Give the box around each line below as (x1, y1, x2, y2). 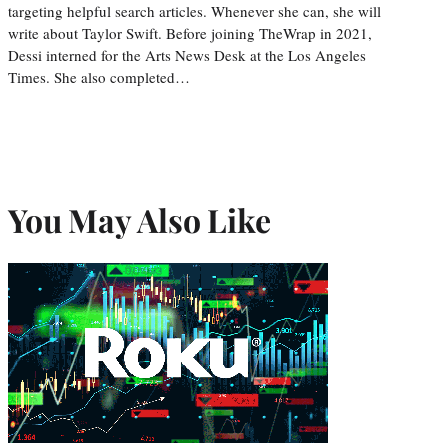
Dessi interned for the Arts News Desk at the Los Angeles (8, 44, 366, 65)
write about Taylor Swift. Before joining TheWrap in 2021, (8, 22, 372, 43)
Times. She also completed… (8, 66, 190, 87)
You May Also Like (8, 198, 271, 242)
